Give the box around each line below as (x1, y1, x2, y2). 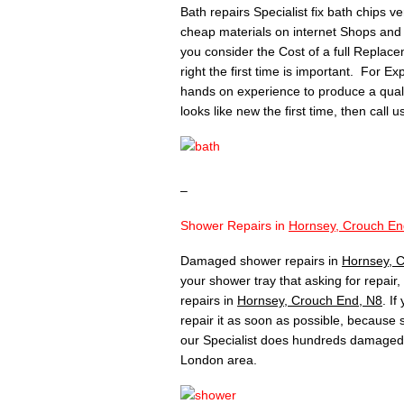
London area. (180, 353, 257, 368)
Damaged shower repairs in (180, 253, 342, 269)
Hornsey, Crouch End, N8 (237, 293, 382, 308)
